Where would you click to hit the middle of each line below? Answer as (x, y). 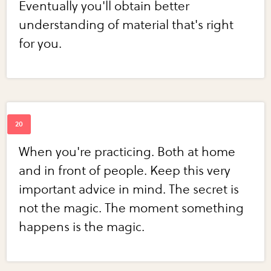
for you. (41, 44)
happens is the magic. (82, 227)
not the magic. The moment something (132, 209)
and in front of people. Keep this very (125, 171)
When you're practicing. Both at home (127, 152)
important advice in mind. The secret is (129, 190)
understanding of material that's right (126, 25)
